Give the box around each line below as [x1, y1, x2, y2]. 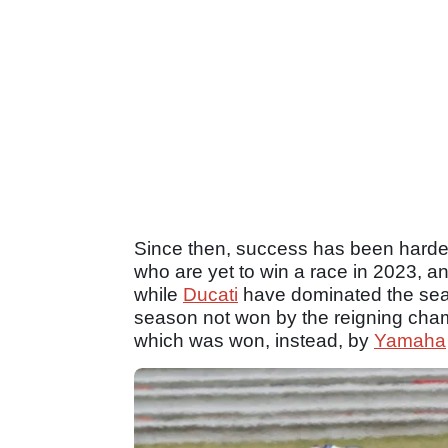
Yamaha [374, 329, 446, 351]
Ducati [183, 283, 238, 305]
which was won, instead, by [134, 329, 374, 351]
